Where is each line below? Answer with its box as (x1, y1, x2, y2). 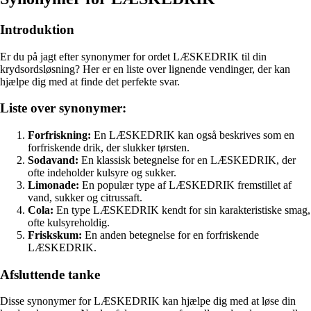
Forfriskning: (28, 129, 91, 141)
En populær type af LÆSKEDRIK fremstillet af (79, 179, 292, 191)
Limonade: (28, 179, 79, 191)
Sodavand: (28, 154, 78, 166)
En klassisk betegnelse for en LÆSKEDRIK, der (78, 154, 296, 166)
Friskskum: (28, 229, 82, 241)
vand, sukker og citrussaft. (28, 192, 142, 203)
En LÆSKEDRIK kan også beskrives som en (91, 129, 294, 141)
